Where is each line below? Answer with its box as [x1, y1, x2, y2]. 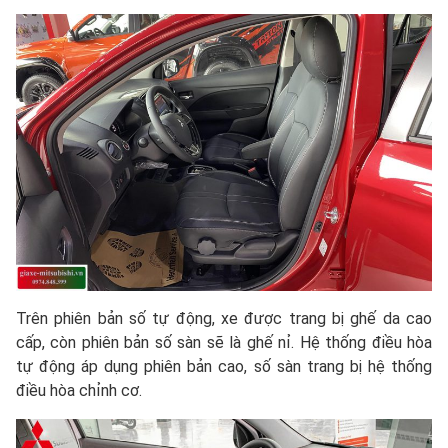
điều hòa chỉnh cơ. [16, 381, 142, 401]
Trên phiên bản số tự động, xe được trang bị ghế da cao [16, 309, 432, 329]
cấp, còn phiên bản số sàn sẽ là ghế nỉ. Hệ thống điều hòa [16, 333, 432, 353]
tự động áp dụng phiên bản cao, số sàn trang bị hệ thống [16, 357, 432, 377]
